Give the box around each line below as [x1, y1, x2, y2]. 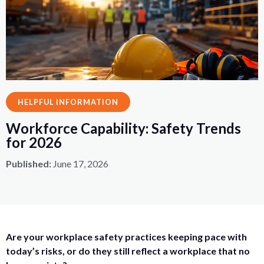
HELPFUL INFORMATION [18, 97, 118, 107]
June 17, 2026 [53, 158, 108, 169]
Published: [6, 158, 53, 169]
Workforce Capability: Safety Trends [6, 120, 241, 137]
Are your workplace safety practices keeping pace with [6, 231, 247, 242]
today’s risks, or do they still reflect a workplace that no [6, 245, 250, 256]
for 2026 [6, 134, 62, 151]
